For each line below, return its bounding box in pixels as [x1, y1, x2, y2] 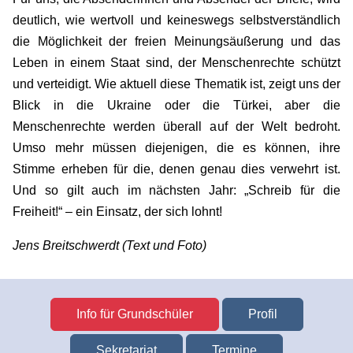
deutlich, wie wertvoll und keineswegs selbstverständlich [13, 13, 340, 27]
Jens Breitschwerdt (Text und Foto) [13, 238, 207, 252]
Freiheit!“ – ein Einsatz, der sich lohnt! [13, 204, 223, 218]
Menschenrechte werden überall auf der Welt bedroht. [13, 119, 340, 133]
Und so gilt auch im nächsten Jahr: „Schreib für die [13, 183, 340, 197]
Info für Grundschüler [76, 307, 193, 321]
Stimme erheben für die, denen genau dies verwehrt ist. [13, 162, 340, 176]
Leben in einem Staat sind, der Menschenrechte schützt [13, 55, 340, 69]
